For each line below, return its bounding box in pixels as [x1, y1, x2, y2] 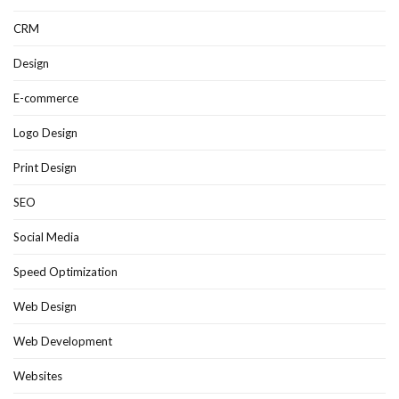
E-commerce [13, 91, 78, 106]
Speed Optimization [13, 265, 118, 280]
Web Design [13, 299, 77, 314]
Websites [13, 369, 62, 384]
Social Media [13, 230, 79, 245]
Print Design [13, 160, 77, 175]
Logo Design [13, 126, 77, 141]
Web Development [13, 334, 112, 349]
